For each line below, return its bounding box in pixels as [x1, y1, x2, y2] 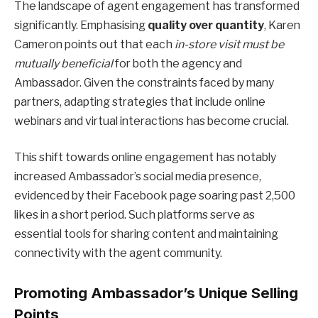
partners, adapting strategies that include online [14, 94, 265, 109]
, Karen [264, 18, 300, 32]
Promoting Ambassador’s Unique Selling [14, 283, 298, 302]
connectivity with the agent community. [14, 246, 222, 261]
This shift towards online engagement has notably [14, 150, 276, 165]
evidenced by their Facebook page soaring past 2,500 [14, 189, 295, 203]
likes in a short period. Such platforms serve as [14, 208, 255, 222]
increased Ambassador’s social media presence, [14, 170, 261, 184]
